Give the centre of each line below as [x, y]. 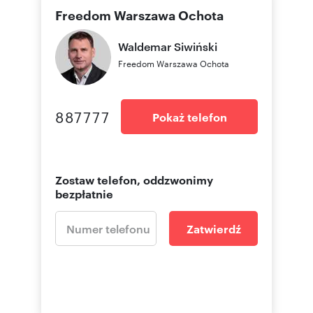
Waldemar [145, 46]
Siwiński [196, 46]
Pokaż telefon [189, 116]
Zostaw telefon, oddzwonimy [134, 179]
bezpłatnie [84, 193]
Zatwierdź [213, 228]
